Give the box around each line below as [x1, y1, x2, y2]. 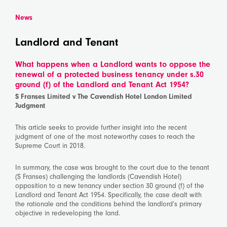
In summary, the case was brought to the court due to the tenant [15, 163, 209, 172]
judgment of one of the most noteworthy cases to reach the [15, 132, 195, 141]
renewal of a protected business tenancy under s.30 [15, 70, 204, 79]
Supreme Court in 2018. [15, 141, 85, 150]
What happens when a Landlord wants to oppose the [15, 60, 210, 69]
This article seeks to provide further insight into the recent [15, 123, 187, 132]
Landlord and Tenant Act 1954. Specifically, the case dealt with [15, 191, 202, 199]
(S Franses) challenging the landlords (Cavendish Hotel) [15, 172, 181, 181]
